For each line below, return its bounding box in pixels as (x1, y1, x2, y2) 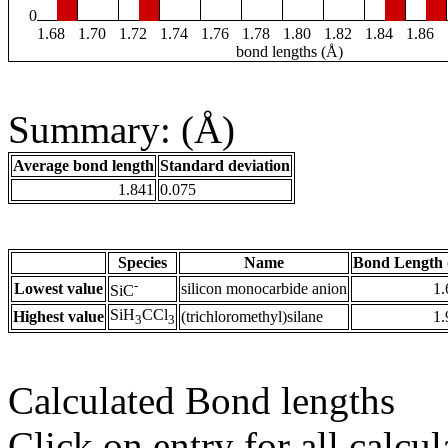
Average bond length (13, 157, 154, 175)
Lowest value (14, 280, 103, 298)
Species (118, 254, 167, 272)
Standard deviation (160, 157, 290, 175)
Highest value (13, 308, 104, 326)
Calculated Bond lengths (8, 379, 395, 423)
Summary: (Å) (8, 108, 235, 152)
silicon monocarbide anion (181, 280, 347, 298)
